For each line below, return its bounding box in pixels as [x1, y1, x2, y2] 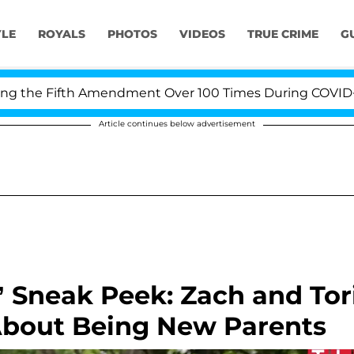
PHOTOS [107, 27, 157, 42]
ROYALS [37, 27, 85, 42]
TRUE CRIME [247, 27, 318, 42]
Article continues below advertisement [99, 119, 255, 129]
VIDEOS [179, 27, 225, 42]
